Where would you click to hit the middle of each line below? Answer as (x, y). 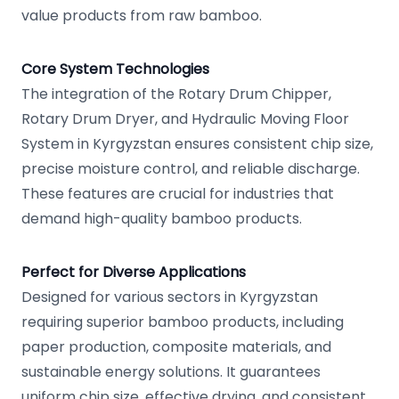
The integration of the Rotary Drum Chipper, (176, 94)
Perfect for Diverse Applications (134, 272)
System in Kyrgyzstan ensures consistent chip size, (197, 144)
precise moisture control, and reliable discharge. (191, 169)
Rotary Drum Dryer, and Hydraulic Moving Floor (185, 119)
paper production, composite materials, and (176, 347)
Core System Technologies (115, 69)
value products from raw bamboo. (142, 16)
